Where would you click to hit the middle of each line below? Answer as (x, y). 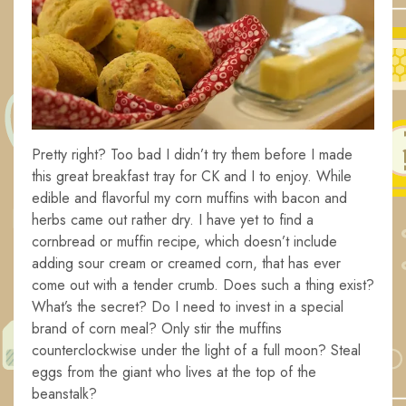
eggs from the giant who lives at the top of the (174, 372)
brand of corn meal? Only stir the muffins (157, 329)
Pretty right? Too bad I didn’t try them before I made (192, 155)
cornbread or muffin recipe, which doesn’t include (184, 242)
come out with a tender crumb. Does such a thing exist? (203, 285)
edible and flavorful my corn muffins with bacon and (189, 198)
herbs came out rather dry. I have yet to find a (173, 220)
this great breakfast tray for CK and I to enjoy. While (192, 177)
